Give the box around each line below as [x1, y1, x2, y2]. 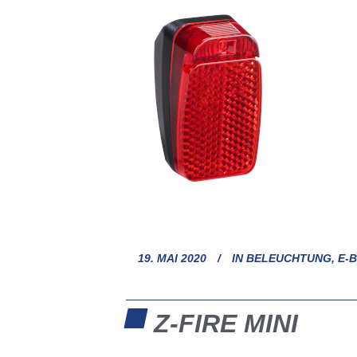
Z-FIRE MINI [154, 309, 298, 338]
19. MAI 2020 [138, 252, 206, 265]
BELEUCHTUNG [246, 252, 331, 265]
